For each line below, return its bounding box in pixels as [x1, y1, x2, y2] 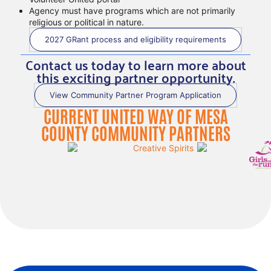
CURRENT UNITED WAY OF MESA [43, 105, 228, 127]
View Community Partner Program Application [50, 90, 221, 100]
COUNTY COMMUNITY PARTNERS [41, 122, 230, 144]
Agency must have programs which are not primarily [28, 5, 235, 16]
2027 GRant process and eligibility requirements [45, 34, 226, 45]
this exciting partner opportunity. [36, 65, 235, 90]
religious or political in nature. [28, 17, 144, 28]
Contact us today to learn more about [25, 52, 246, 77]
